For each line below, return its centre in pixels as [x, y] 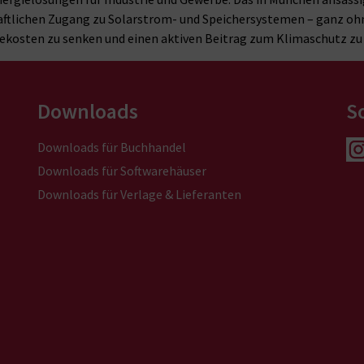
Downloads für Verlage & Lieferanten [139, 195]
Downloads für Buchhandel [112, 147]
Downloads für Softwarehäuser [122, 171]
